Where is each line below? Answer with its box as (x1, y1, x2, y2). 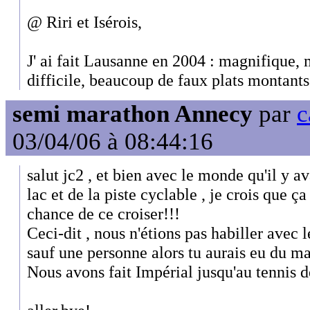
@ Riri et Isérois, (27, 12, 142, 32)
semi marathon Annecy (12, 100, 253, 127)
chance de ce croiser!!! (27, 204, 180, 224)
